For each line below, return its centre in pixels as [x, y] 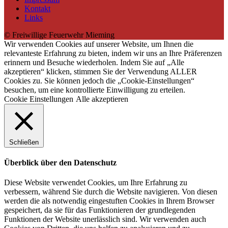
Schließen [24, 142]
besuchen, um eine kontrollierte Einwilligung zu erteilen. [95, 90]
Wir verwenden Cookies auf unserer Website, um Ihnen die [99, 44]
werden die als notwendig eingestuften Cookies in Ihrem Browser [109, 201]
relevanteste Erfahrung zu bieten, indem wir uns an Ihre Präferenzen [113, 53]
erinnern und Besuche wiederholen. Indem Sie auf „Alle [94, 62]
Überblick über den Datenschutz [60, 162]
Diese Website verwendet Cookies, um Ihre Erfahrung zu [96, 183]
